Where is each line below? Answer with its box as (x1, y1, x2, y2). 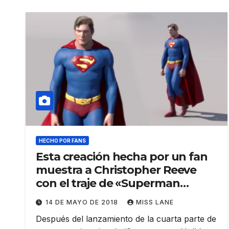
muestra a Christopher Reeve (36, 163, 197, 177)
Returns (36, 190, 81, 204)
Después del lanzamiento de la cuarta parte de (36, 214, 216, 224)
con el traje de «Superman (36, 176, 180, 191)
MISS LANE (136, 198, 174, 207)
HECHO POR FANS (39, 138, 86, 144)
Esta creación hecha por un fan (36, 150, 208, 164)
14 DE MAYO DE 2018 (45, 198, 120, 207)
